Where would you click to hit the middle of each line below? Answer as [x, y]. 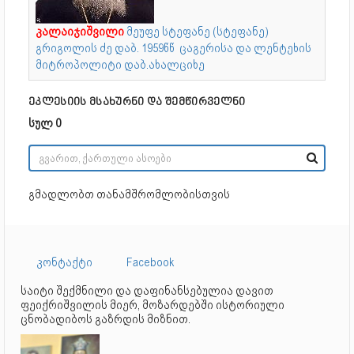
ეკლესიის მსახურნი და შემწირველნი [137, 102]
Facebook [151, 262]
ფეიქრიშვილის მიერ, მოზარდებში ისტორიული [153, 305]
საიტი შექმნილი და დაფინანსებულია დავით [147, 290]
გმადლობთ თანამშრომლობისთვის [129, 194]
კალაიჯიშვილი [80, 31]
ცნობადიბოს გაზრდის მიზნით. [105, 319]
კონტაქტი [64, 262]
